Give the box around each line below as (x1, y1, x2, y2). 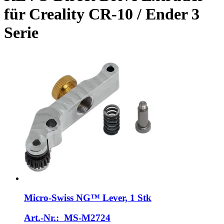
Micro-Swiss (24, 192, 73, 203)
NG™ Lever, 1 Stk (73, 192, 151, 203)
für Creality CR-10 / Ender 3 (4, 5, 199, 23)
